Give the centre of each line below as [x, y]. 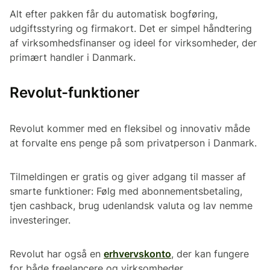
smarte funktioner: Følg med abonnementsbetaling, [126, 191]
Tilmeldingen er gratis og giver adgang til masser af [128, 176]
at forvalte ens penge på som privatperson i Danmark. [133, 143]
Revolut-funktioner [75, 92]
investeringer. [40, 220]
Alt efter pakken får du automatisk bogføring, [114, 14]
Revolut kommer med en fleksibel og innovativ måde [130, 128]
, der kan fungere [210, 253]
